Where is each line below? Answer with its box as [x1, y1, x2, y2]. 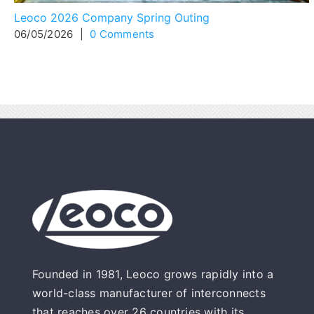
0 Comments [90, 27, 155, 41]
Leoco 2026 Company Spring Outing [14, 10, 210, 25]
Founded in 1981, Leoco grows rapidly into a [32, 266, 274, 281]
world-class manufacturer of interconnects [32, 285, 266, 300]
